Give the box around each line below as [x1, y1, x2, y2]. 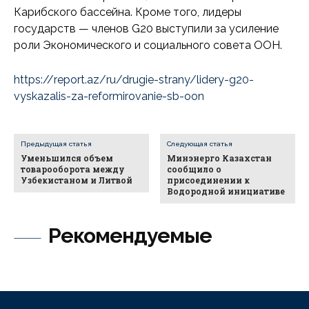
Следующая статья [167, 140, 233, 148]
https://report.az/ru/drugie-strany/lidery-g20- [14, 73, 254, 87]
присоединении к [167, 175, 250, 186]
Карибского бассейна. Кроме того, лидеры [14, 6, 241, 19]
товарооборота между [21, 163, 125, 175]
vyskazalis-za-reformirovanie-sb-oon [14, 90, 204, 103]
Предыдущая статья [21, 140, 92, 148]
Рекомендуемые [48, 223, 212, 248]
